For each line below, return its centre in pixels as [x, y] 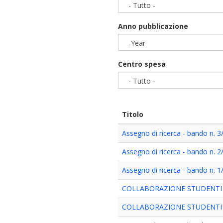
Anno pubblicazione [153, 26]
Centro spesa [142, 64]
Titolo [133, 114]
